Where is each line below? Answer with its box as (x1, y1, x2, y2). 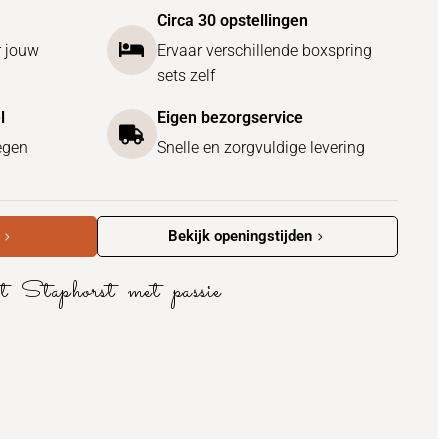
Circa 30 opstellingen (156, 11, 308, 30)
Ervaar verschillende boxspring (156, 41, 372, 60)
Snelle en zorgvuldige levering (156, 138, 365, 157)
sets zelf (156, 66, 215, 85)
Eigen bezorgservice (156, 108, 303, 127)
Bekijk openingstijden (167, 227, 312, 245)
